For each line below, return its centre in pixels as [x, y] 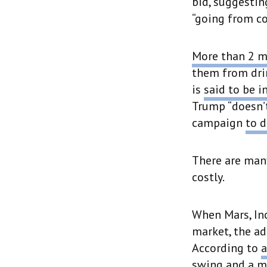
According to [226, 248]
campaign [219, 123]
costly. [208, 177]
